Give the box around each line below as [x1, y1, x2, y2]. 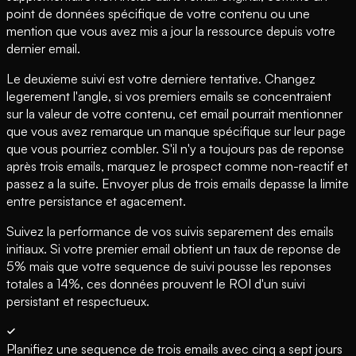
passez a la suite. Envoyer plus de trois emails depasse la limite [6, 176, 349, 192]
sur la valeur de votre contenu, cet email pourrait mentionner [6, 106, 342, 122]
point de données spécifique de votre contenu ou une [6, 6, 310, 22]
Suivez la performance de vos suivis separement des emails [6, 223, 334, 240]
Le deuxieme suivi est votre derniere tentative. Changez [6, 71, 315, 87]
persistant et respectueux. [6, 293, 149, 310]
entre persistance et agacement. [6, 193, 186, 210]
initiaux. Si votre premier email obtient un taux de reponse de [6, 241, 341, 257]
